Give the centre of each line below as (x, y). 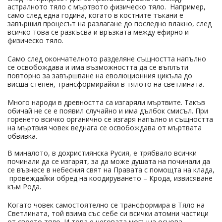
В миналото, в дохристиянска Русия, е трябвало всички (102, 153)
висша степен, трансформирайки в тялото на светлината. (107, 84)
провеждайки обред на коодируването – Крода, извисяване (110, 178)
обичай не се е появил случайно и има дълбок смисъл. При (108, 111)
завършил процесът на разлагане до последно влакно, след (110, 23)
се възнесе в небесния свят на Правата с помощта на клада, (111, 169)
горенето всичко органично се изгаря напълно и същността (110, 119)
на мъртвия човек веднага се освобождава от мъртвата (105, 127)
